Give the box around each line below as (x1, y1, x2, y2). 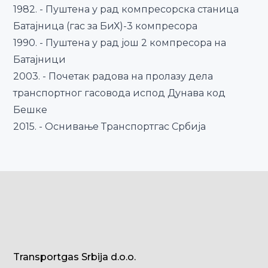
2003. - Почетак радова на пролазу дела (13, 71, 214, 82)
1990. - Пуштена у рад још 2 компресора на (13, 37, 227, 48)
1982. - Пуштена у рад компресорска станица (13, 4, 239, 15)
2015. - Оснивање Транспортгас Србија (13, 121, 206, 132)
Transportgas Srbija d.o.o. (13, 251, 136, 263)
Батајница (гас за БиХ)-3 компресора (13, 20, 198, 32)
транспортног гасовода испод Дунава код (13, 87, 226, 99)
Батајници (13, 54, 66, 65)
